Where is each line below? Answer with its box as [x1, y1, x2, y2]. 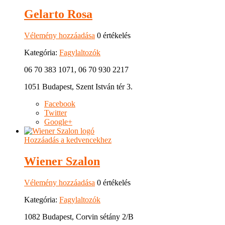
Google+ [44, 118, 72, 127]
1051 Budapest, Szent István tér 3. [24, 82, 133, 91]
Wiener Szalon [24, 155, 100, 168]
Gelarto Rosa [24, 8, 92, 21]
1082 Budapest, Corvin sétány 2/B [24, 212, 134, 221]
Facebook [44, 99, 75, 108]
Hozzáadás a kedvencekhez [24, 136, 111, 145]
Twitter [44, 108, 67, 118]
